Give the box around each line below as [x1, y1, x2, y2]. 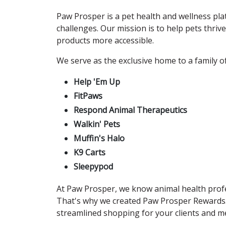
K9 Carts [74, 146, 105, 158]
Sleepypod [74, 160, 113, 172]
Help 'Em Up [74, 76, 120, 87]
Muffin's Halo [74, 132, 125, 144]
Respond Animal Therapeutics [74, 104, 187, 116]
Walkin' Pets [74, 118, 120, 130]
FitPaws [74, 90, 102, 101]
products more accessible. [56, 34, 154, 46]
